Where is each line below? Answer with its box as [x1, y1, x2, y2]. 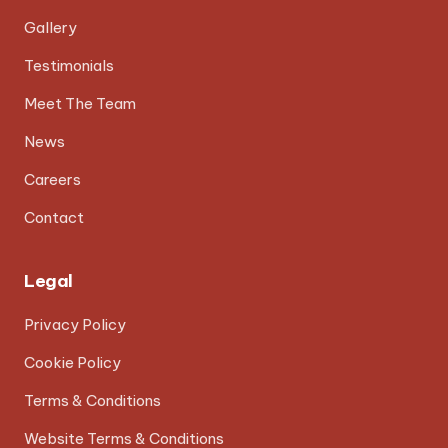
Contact [24, 207, 84, 227]
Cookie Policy [24, 352, 121, 372]
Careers [24, 169, 81, 189]
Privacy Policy [24, 314, 126, 334]
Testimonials [24, 55, 114, 75]
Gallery [24, 17, 77, 37]
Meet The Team [24, 93, 136, 113]
